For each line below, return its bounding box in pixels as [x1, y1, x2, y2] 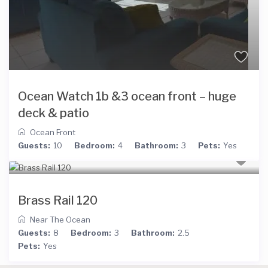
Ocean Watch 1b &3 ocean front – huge [18, 89, 237, 104]
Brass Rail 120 [18, 193, 98, 208]
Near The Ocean [30, 215, 91, 225]
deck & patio [18, 106, 90, 121]
